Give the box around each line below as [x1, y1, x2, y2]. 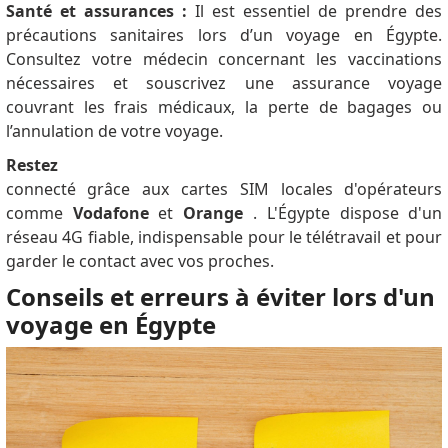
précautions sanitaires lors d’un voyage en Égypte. [5, 23, 443, 46]
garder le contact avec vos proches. [5, 249, 274, 272]
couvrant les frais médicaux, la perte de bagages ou [5, 95, 443, 118]
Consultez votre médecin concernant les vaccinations [5, 47, 443, 70]
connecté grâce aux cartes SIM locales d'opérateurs [5, 177, 443, 200]
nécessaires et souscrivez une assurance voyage [5, 71, 443, 94]
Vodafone [72, 201, 149, 224]
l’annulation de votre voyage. [5, 119, 223, 142]
